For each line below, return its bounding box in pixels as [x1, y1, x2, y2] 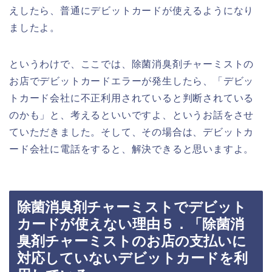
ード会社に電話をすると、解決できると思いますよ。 [9, 143, 254, 154]
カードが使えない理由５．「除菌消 [17, 216, 244, 233]
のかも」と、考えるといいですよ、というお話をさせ [9, 109, 254, 120]
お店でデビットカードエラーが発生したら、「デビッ [9, 75, 254, 86]
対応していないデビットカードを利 [17, 250, 248, 267]
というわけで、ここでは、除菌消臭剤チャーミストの [9, 58, 254, 69]
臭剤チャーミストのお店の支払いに [17, 233, 246, 250]
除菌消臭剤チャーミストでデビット [17, 199, 246, 216]
